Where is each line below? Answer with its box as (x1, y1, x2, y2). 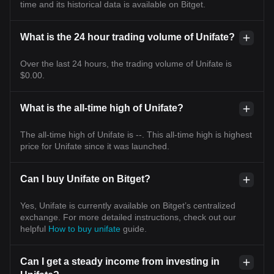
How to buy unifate (48, 223, 123, 234)
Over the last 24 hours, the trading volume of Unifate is (20, 58, 232, 68)
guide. (123, 223, 147, 234)
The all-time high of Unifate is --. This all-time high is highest (20, 129, 252, 139)
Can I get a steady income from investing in (20, 256, 220, 267)
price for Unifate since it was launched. (20, 141, 169, 151)
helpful (20, 223, 48, 234)
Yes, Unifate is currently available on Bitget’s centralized (20, 200, 235, 210)
